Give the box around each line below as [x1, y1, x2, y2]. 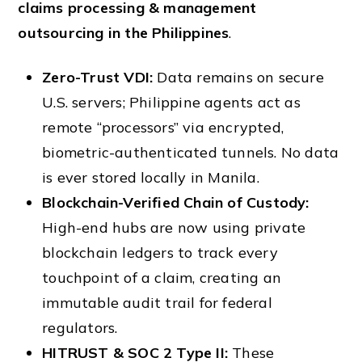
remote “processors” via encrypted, [42, 117, 284, 137]
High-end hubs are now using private [42, 217, 306, 237]
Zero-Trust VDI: [42, 67, 154, 86]
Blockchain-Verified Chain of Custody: [42, 192, 309, 212]
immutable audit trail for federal [42, 293, 272, 312]
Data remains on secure [153, 67, 324, 86]
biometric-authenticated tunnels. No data [42, 142, 339, 162]
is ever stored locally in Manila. [42, 167, 259, 187]
